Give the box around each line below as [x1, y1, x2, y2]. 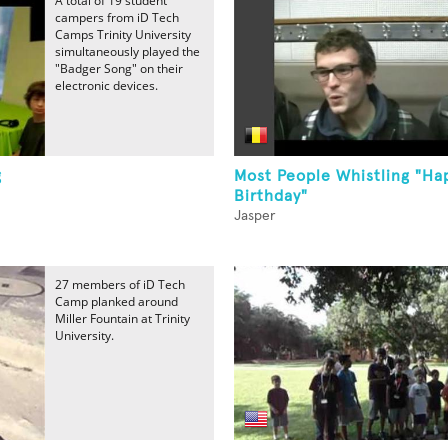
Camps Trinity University [55, 26, 191, 43]
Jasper [234, 209, 275, 223]
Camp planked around [55, 293, 178, 310]
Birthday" [234, 188, 308, 204]
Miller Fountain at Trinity [55, 310, 190, 327]
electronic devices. [55, 77, 158, 94]
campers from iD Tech [55, 9, 179, 26]
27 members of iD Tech [55, 276, 185, 293]
